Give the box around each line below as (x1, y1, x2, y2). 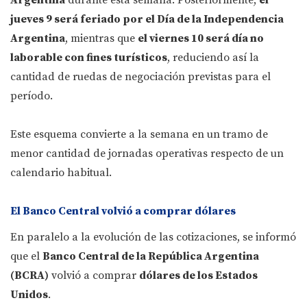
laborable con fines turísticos (10, 51, 167, 65)
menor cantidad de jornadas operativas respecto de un (10, 147, 284, 161)
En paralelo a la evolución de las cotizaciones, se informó (10, 230, 296, 245)
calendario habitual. (10, 166, 112, 180)
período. (10, 89, 53, 103)
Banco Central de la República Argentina (42, 249, 259, 264)
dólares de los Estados (139, 269, 258, 283)
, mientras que (65, 32, 138, 46)
